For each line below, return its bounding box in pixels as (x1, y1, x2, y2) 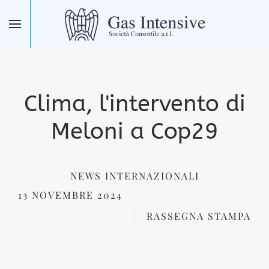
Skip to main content (21, 23, 138, 37)
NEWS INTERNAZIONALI (70, 169, 199, 182)
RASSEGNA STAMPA (147, 209, 251, 222)
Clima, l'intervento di (23, 90, 246, 117)
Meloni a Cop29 (50, 118, 219, 145)
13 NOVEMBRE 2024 (18, 189, 122, 201)
